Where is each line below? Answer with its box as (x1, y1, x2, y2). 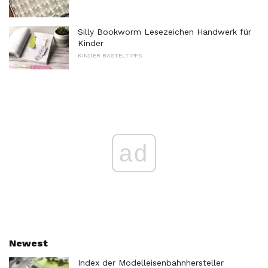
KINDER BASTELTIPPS (78, 51, 142, 59)
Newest (9, 237, 48, 249)
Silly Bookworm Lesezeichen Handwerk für (78, 26, 251, 36)
